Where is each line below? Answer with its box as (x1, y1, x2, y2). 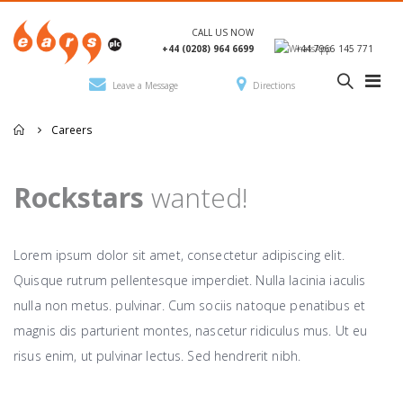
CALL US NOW (192, 26, 254, 39)
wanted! (144, 179, 248, 216)
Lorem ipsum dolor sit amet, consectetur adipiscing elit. (13, 246, 345, 264)
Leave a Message (112, 79, 178, 92)
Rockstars (13, 179, 144, 216)
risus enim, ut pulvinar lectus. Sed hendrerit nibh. (13, 347, 301, 364)
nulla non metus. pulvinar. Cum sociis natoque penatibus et (13, 297, 366, 314)
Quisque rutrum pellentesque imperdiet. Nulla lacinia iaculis (13, 272, 366, 289)
